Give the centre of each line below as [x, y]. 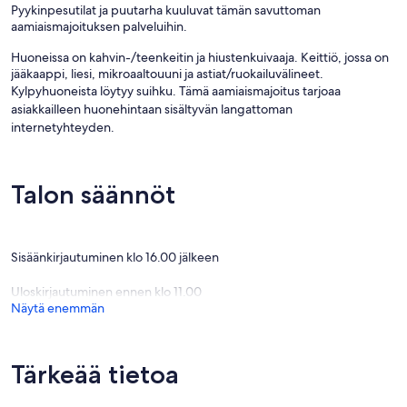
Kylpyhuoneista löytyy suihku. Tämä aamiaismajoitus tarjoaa [176, 91]
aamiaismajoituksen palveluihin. [99, 27]
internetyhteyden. [63, 128]
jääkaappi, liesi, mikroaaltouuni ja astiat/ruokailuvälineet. [167, 74]
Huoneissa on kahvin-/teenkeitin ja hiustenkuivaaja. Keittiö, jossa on [200, 58]
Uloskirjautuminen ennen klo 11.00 [106, 292]
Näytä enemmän [58, 308]
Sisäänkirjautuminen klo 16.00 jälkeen [115, 258]
